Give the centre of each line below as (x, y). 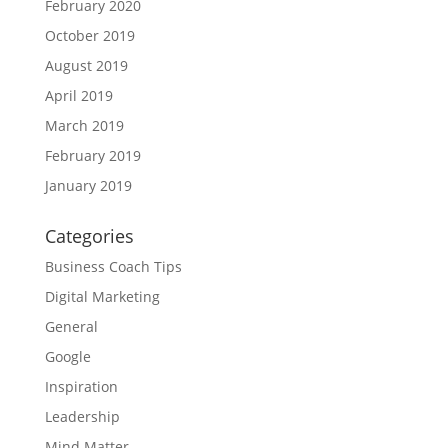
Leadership (82, 416)
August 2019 (86, 65)
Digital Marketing (102, 296)
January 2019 (88, 185)
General (71, 326)
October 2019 (89, 35)
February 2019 (92, 155)
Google (67, 356)
